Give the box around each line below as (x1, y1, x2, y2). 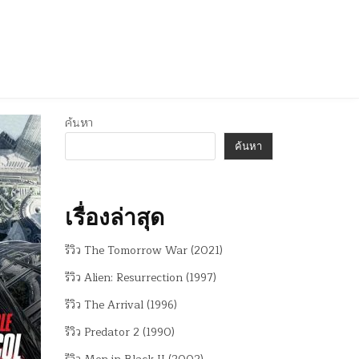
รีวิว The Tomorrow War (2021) (65, 240, 223, 260)
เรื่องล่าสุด (65, 202, 164, 232)
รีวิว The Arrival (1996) (65, 295, 177, 314)
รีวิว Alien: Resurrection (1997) (65, 268, 216, 287)
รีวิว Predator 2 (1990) (65, 322, 175, 341)
